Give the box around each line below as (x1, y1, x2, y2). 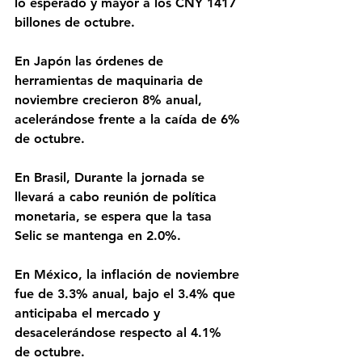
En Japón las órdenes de (15, 53, 167, 69)
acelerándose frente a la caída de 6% (15, 112, 244, 127)
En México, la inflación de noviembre (15, 267, 243, 282)
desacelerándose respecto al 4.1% (15, 325, 225, 340)
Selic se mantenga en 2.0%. (15, 228, 181, 243)
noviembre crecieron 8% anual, (15, 92, 206, 107)
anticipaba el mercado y (15, 305, 164, 321)
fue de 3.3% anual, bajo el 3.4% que (15, 286, 239, 301)
